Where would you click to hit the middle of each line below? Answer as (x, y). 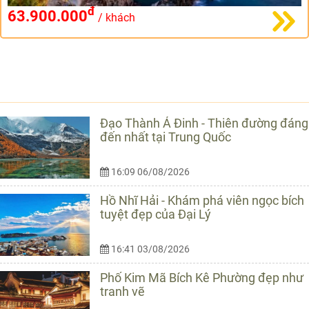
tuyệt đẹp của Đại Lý (156, 215)
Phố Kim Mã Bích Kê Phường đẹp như (202, 278)
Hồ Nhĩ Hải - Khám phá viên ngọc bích (202, 201)
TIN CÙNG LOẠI (57, 85)
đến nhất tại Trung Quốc (166, 137)
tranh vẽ (122, 292)
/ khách (115, 17)
